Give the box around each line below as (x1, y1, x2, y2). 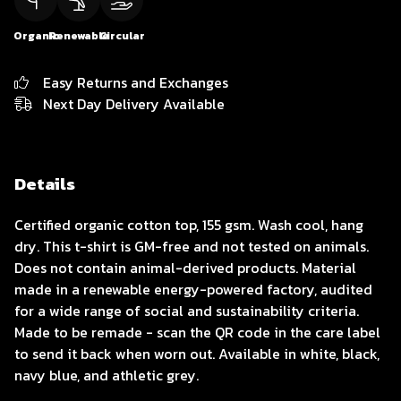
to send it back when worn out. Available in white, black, (14, 343, 380, 365)
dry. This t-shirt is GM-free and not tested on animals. (14, 235, 369, 258)
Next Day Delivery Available (43, 93, 225, 115)
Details (14, 171, 75, 197)
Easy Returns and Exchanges (43, 72, 228, 93)
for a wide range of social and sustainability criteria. (14, 300, 359, 322)
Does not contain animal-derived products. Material (14, 257, 356, 279)
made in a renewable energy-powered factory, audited (14, 278, 372, 301)
